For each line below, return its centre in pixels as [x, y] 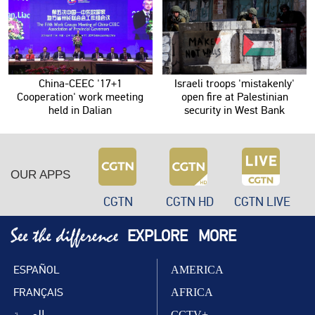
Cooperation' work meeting [81, 97]
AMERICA [198, 270]
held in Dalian [81, 111]
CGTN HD [190, 201]
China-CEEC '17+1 [80, 84]
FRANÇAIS [39, 292]
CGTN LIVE [263, 201]
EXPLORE [157, 237]
